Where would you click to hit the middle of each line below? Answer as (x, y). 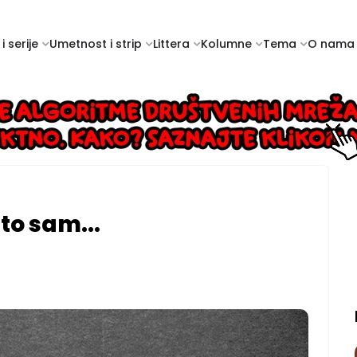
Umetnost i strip (96, 44)
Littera (171, 44)
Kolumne (226, 44)
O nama (331, 44)
